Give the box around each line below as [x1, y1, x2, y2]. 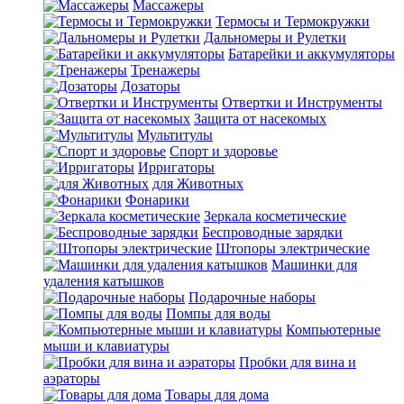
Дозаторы [121, 78, 180, 94]
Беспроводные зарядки [202, 225, 343, 240]
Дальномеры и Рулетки [204, 30, 346, 45]
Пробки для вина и [239, 354, 356, 370]
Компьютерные [286, 322, 381, 337]
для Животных [152, 176, 243, 191]
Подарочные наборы [188, 289, 316, 305]
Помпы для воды [166, 306, 271, 321]
